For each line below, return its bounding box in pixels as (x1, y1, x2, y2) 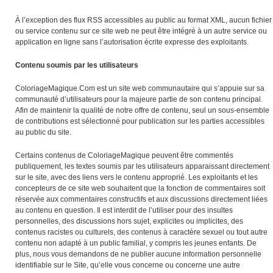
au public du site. (15, 128, 71, 136)
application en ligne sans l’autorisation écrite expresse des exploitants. (15, 38, 249, 46)
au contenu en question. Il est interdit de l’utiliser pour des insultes (15, 206, 233, 214)
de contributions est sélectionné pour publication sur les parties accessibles (15, 117, 264, 126)
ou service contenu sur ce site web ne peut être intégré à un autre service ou (15, 27, 267, 35)
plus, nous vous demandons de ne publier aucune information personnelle (15, 250, 261, 258)
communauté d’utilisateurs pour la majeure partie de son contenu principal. (15, 95, 263, 104)
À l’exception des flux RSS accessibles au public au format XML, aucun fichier (15, 16, 272, 24)
